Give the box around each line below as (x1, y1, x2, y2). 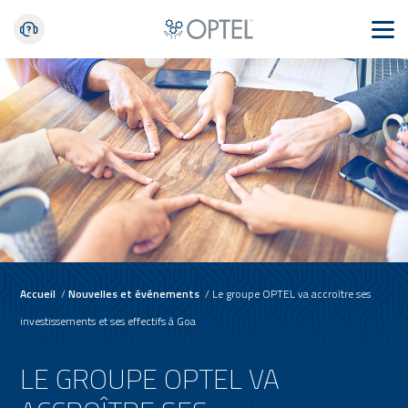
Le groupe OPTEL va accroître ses (212, 285, 372, 302)
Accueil (20, 285, 56, 302)
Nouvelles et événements (68, 285, 200, 302)
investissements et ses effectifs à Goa (20, 312, 197, 330)
